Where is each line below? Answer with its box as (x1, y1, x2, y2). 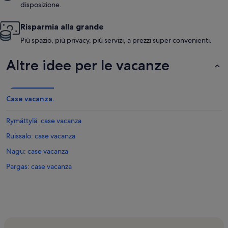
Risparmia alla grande (20, 21, 104, 32)
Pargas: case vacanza (6, 162, 72, 172)
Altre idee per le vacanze (6, 56, 169, 74)
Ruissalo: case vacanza (6, 131, 75, 141)
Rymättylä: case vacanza (6, 116, 81, 126)
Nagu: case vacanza (6, 147, 68, 156)
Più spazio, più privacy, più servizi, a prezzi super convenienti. (20, 36, 212, 45)
